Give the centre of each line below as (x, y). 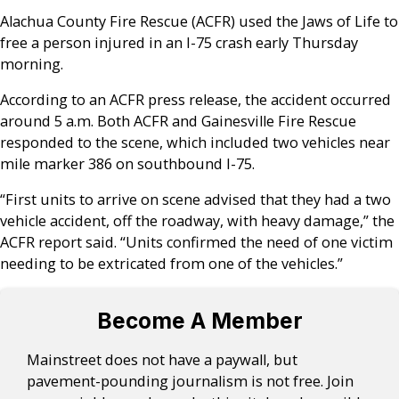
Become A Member (199, 321)
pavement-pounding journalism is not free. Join (191, 381)
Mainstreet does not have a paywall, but (163, 359)
